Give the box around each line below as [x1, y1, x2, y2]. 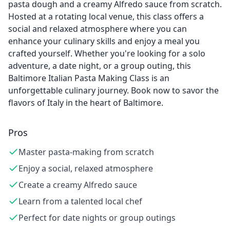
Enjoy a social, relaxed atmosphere [18, 163, 153, 174]
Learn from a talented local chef [18, 196, 142, 207]
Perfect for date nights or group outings [18, 212, 176, 223]
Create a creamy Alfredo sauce [18, 179, 137, 190]
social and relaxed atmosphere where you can [8, 23, 187, 34]
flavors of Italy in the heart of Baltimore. [8, 97, 163, 108]
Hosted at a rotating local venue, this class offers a [8, 11, 204, 22]
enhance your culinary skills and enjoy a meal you [8, 35, 200, 47]
